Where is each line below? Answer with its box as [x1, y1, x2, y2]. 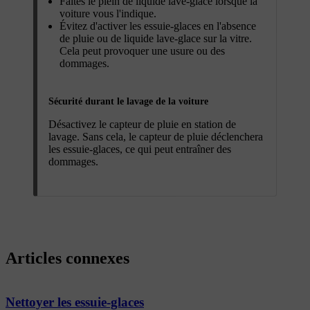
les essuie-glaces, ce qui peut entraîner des [48, 143, 231, 156]
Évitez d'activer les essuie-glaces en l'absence [60, 20, 256, 33]
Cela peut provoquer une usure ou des [60, 45, 225, 57]
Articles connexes [6, 248, 129, 267]
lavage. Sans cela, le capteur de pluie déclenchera [48, 131, 263, 143]
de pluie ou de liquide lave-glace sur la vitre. [60, 33, 252, 45]
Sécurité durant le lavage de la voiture [48, 96, 208, 107]
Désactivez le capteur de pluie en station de [48, 118, 236, 131]
